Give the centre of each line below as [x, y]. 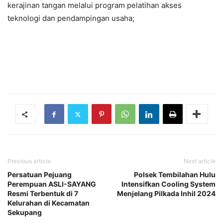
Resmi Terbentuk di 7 [43, 194]
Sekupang [25, 213]
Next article [200, 161]
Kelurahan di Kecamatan [49, 203]
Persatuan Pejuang [40, 175]
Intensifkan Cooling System [168, 184]
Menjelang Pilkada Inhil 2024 [166, 194]
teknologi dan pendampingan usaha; [71, 18]
